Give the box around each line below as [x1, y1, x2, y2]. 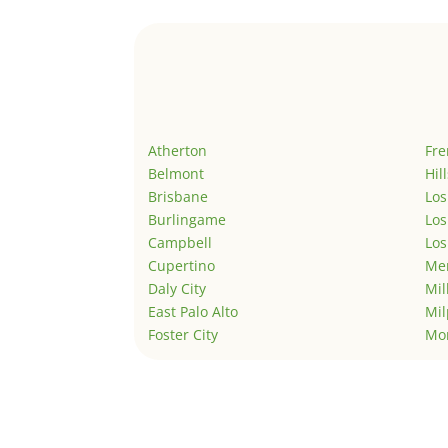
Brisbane [148, 187, 209, 207]
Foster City [148, 325, 219, 345]
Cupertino [148, 256, 216, 276]
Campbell [148, 233, 213, 253]
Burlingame [148, 210, 227, 230]
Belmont [148, 164, 205, 184]
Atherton [148, 141, 208, 161]
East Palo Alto [148, 302, 239, 322]
